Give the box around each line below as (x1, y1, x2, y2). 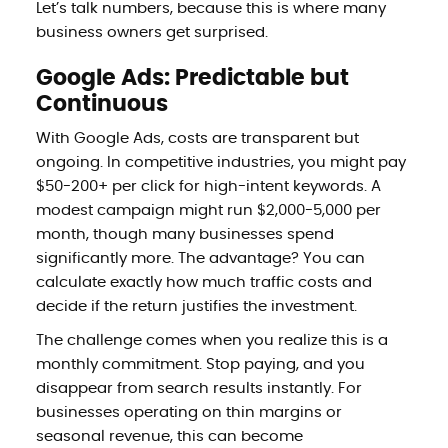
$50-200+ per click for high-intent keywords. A (35, 178, 381, 194)
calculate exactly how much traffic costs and (35, 274, 372, 290)
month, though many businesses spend (35, 226, 334, 242)
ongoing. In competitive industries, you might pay (35, 154, 406, 170)
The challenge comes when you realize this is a (35, 332, 388, 348)
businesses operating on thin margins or (35, 404, 342, 420)
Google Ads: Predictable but (35, 66, 349, 89)
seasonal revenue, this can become (35, 428, 303, 444)
